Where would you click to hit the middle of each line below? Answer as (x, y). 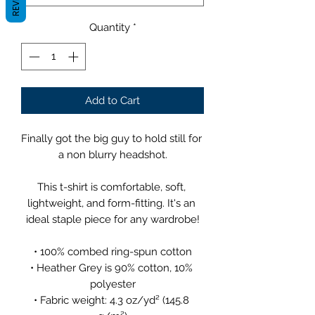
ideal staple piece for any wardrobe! (112, 219)
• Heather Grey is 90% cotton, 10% (111, 268)
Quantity (109, 27)
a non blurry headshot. (112, 154)
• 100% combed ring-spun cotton (112, 251)
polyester (112, 284)
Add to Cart (112, 100)
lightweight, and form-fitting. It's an (111, 203)
